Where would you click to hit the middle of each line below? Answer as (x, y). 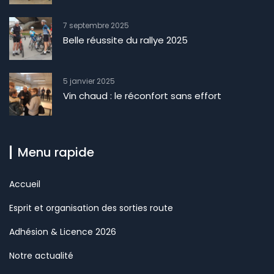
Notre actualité (41, 255)
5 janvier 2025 (89, 81)
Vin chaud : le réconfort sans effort (142, 95)
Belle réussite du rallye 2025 (125, 40)
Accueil (25, 184)
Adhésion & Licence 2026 (63, 231)
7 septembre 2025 (96, 25)
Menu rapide (56, 152)
